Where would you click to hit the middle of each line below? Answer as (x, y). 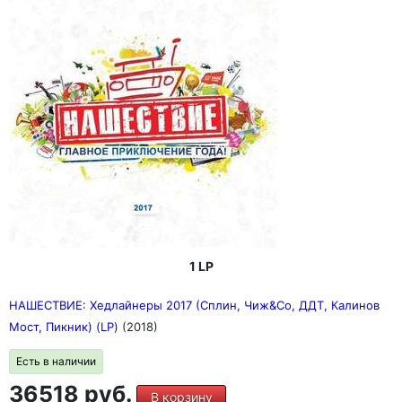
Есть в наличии (56, 361)
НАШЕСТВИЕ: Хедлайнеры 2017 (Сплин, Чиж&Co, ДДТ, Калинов (194, 305)
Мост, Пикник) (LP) (66, 327)
